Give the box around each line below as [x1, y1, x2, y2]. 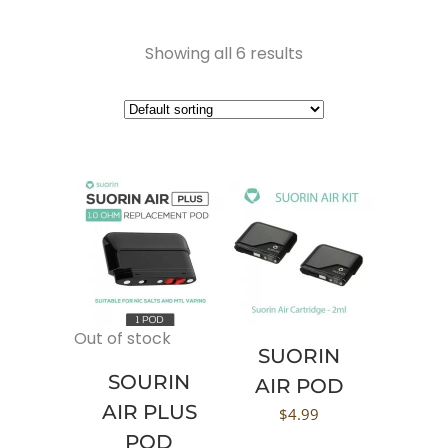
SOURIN [108, 370, 190, 394]
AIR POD [254, 374, 344, 398]
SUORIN [258, 344, 340, 368]
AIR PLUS [101, 400, 197, 424]
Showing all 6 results [145, 42, 303, 65]
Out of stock [74, 327, 171, 350]
